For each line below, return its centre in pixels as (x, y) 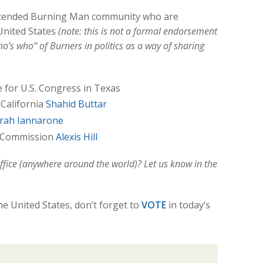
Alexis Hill (76, 136)
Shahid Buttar (76, 104)
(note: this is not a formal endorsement (137, 31)
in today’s (188, 205)
